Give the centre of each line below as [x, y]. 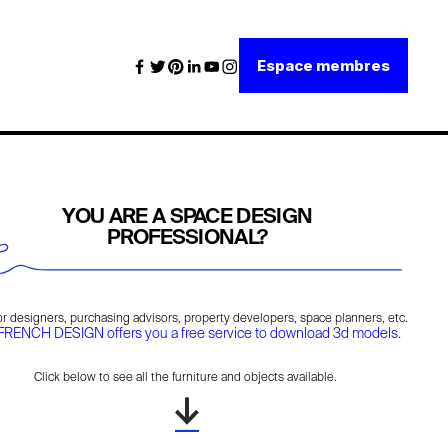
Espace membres [323, 66]
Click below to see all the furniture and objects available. [185, 378]
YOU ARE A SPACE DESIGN [187, 218]
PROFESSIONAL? [187, 239]
